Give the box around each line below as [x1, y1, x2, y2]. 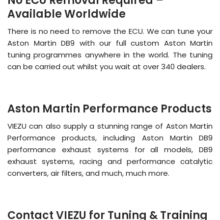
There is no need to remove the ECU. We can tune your [7, 26, 213, 36]
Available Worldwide [7, 6, 126, 22]
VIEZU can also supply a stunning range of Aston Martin [7, 120, 213, 131]
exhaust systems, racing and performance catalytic [7, 156, 213, 166]
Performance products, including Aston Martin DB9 [7, 132, 213, 143]
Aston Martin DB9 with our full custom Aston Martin [7, 37, 213, 48]
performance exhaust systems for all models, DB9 [7, 144, 213, 155]
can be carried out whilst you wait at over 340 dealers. [7, 61, 206, 72]
